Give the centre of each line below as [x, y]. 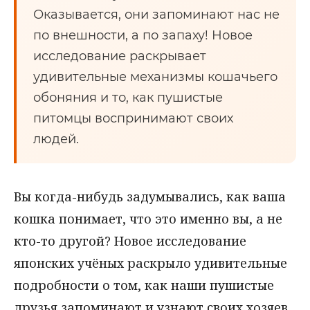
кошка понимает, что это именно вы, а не [148, 219]
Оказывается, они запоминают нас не [156, 15]
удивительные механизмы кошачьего [155, 77]
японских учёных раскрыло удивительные [151, 263]
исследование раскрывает [120, 56]
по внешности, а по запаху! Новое [143, 35]
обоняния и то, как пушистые [128, 98]
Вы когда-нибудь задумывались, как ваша [150, 197]
